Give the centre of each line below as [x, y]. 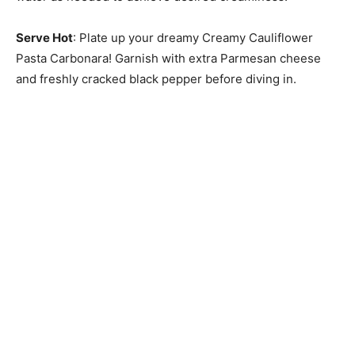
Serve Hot [44, 38]
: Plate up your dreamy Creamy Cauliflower [193, 38]
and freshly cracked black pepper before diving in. [156, 79]
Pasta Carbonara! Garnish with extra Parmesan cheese [168, 59]
